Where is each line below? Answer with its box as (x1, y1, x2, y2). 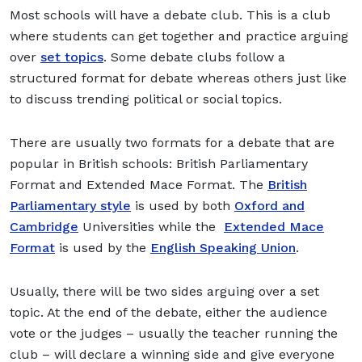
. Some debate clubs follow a (103, 48, 285, 65)
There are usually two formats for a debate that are (10, 134, 335, 150)
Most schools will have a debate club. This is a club (10, 6, 330, 23)
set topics (40, 48, 103, 65)
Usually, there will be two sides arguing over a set (10, 283, 319, 299)
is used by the (55, 239, 150, 255)
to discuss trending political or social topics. (10, 90, 286, 107)
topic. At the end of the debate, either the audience (10, 304, 327, 320)
